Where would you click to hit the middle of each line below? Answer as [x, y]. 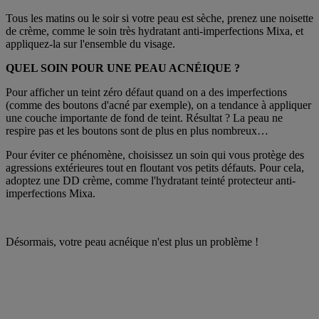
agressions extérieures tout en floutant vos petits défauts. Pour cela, [155, 167]
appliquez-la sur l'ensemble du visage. [90, 43]
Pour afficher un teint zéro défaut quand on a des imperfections [146, 92]
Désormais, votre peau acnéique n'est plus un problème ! [132, 241]
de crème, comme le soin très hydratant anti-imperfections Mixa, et [155, 31]
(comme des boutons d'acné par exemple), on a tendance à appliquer [158, 105]
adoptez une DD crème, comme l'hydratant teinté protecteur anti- [151, 180]
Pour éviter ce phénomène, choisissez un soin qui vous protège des [155, 155]
